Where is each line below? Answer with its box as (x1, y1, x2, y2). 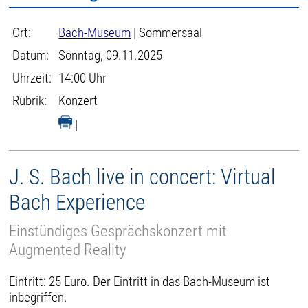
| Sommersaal (131, 25, 203, 41)
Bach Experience (9, 190, 146, 215)
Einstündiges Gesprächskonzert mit (9, 221, 228, 241)
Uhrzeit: (12, 70, 52, 86)
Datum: (12, 47, 49, 63)
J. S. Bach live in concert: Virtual (9, 164, 276, 190)
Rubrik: (12, 93, 47, 109)
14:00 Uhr (58, 70, 107, 86)
